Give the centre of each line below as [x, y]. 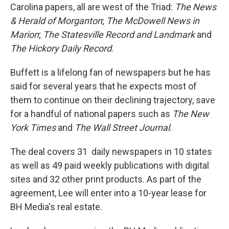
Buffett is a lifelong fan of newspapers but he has [110, 72]
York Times [33, 128]
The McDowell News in [153, 21]
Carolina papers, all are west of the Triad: [93, 7]
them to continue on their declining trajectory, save [113, 100]
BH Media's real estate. [56, 207]
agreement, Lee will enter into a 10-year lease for [108, 193]
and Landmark [165, 35]
